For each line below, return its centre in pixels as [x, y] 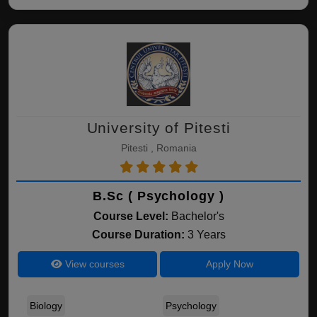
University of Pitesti [158, 128]
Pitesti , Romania [158, 148]
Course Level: [131, 216]
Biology [46, 306]
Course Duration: [139, 235]
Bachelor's [197, 216]
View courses [93, 264]
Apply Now [229, 264]
